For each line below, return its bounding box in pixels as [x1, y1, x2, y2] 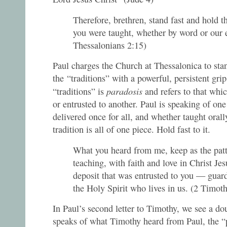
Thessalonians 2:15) [73, 39, 146, 51]
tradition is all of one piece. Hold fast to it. [53, 123, 210, 136]
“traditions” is [53, 85, 106, 98]
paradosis [106, 85, 145, 98]
